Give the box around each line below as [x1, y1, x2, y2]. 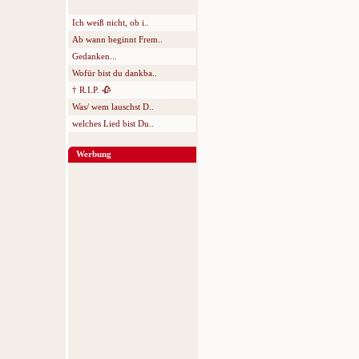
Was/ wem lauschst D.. [72, 102, 154, 111]
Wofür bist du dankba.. [72, 68, 157, 78]
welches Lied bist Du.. [72, 119, 154, 128]
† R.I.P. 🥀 [72, 85, 111, 95]
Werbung [76, 149, 111, 159]
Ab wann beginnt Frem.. [72, 34, 163, 44]
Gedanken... [72, 51, 117, 61]
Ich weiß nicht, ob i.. [72, 18, 149, 27]
